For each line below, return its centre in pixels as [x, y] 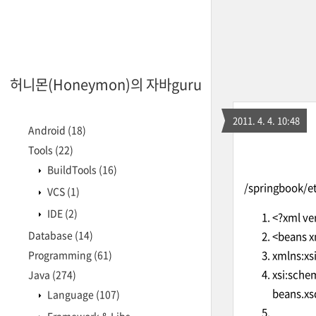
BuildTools [72, 169]
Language [71, 294]
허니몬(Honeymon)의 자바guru [105, 84]
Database [51, 235]
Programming [61, 255]
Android [48, 130]
